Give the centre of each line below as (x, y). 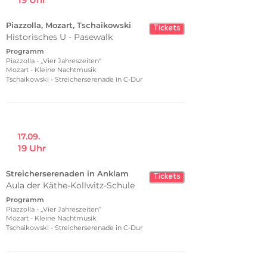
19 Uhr (32, 148)
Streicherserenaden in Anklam (67, 173)
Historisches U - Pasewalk (59, 37)
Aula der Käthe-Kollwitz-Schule (70, 185)
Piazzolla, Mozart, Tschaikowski (69, 25)
